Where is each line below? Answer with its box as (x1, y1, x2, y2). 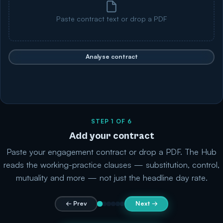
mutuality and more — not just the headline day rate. (15, 172, 208, 183)
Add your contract (69, 130, 154, 141)
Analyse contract (85, 53, 138, 60)
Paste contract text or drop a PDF (56, 14, 167, 23)
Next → (135, 200, 158, 207)
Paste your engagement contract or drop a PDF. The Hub (6, 146, 217, 157)
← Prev (65, 200, 87, 207)
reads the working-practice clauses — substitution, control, (3, 159, 220, 170)
